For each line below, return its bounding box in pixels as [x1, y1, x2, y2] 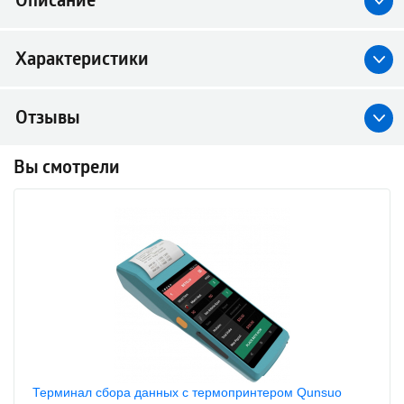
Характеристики [15, 46, 149, 71]
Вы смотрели [14, 154, 120, 179]
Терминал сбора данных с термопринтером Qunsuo [32, 385, 342, 399]
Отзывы [15, 105, 80, 130]
